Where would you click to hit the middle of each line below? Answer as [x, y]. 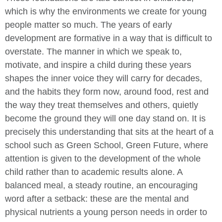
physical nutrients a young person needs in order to [106, 212]
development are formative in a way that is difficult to [109, 38]
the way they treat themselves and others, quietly [102, 105]
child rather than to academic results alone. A [94, 172]
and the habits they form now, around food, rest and [107, 91]
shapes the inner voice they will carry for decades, [104, 78]
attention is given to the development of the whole [103, 158]
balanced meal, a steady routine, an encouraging [101, 185]
